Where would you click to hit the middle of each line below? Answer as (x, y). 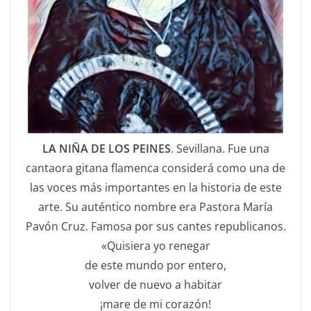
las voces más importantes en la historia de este (155, 187)
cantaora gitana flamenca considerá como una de (155, 168)
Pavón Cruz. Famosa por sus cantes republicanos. (155, 226)
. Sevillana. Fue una (220, 148)
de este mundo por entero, (155, 265)
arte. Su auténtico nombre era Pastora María (155, 207)
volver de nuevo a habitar (155, 284)
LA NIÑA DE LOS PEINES (106, 148)
